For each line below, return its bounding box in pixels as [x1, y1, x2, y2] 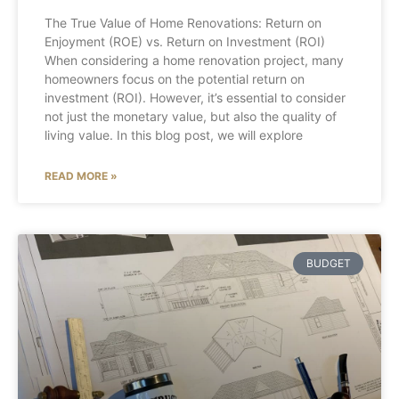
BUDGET [305, 256, 351, 271]
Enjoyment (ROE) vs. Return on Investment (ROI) [45, 34, 325, 49]
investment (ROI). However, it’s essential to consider [45, 90, 346, 105]
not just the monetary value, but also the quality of [45, 109, 337, 124]
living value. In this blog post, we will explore [45, 127, 303, 142]
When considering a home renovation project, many [45, 53, 344, 68]
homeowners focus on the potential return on [45, 71, 305, 86]
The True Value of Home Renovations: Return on [45, 15, 322, 30]
